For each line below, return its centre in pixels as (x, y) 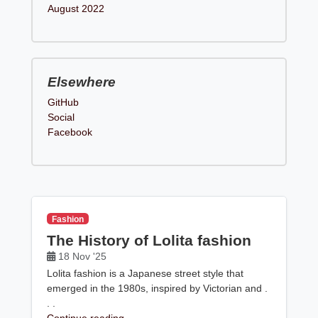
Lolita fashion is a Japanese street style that (146, 274)
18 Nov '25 (83, 256)
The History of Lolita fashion (149, 240)
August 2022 (76, 8)
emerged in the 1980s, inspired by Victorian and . (158, 289)
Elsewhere (82, 82)
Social (61, 117)
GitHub (64, 102)
